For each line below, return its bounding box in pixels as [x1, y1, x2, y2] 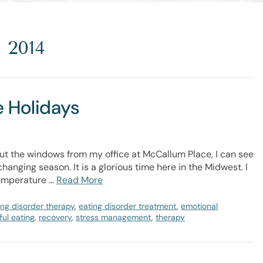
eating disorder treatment [79, 201, 177, 211]
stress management [76, 212, 151, 222]
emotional [181, 201, 218, 211]
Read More [56, 174, 103, 186]
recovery [39, 212, 72, 222]
